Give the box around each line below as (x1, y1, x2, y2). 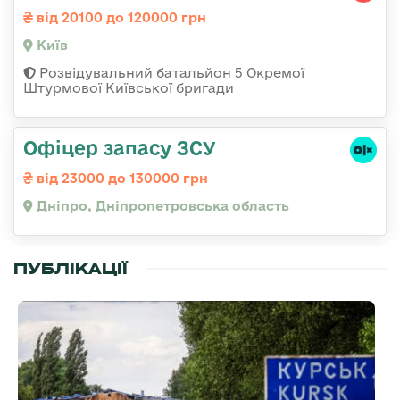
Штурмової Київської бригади (23, 80, 234, 96)
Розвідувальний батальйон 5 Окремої (36, 65, 304, 81)
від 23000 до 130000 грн (33, 171, 208, 187)
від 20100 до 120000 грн (33, 10, 206, 26)
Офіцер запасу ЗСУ (23, 137, 216, 159)
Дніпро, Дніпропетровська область (33, 198, 289, 214)
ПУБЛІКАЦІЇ (13, 259, 128, 279)
